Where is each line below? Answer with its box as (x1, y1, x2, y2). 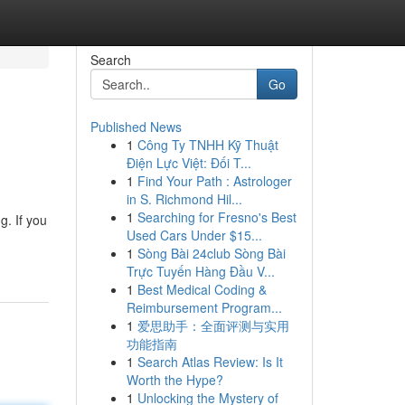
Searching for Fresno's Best (137, 208, 297, 226)
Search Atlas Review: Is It (137, 353, 283, 371)
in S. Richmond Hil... (126, 190, 242, 208)
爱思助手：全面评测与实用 (137, 316, 289, 334)
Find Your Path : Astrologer (137, 172, 292, 190)
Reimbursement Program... (126, 298, 282, 316)
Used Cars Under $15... (126, 226, 262, 244)
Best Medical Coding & (137, 280, 267, 298)
